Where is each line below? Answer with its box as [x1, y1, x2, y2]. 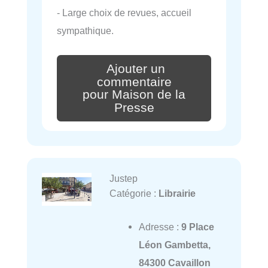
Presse [114, 100, 154, 115]
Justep [109, 173, 138, 184]
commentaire [96, 74, 172, 89]
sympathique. [57, 25, 114, 36]
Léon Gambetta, [138, 239, 211, 251]
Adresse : [138, 221, 181, 233]
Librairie [158, 188, 196, 199]
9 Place [181, 221, 214, 233]
